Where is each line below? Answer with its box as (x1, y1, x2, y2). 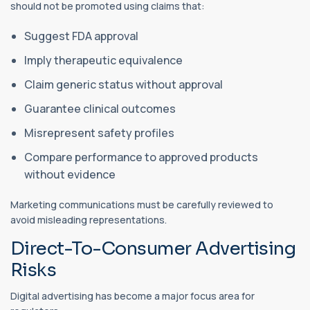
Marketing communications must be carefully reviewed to (10, 198, 273, 212)
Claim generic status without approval (24, 77, 223, 93)
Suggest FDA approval (24, 28, 138, 44)
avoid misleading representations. (10, 213, 167, 227)
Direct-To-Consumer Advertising (10, 237, 296, 261)
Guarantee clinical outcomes (24, 101, 176, 117)
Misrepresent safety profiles (24, 125, 174, 141)
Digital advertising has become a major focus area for (10, 289, 255, 303)
